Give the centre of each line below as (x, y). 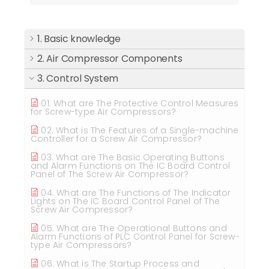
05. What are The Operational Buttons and (134, 228)
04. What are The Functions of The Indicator (136, 193)
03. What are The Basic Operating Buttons (133, 157)
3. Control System (78, 78)
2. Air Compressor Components (110, 59)
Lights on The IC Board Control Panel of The (125, 201)
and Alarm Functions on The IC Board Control (131, 166)
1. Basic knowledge (79, 39)
